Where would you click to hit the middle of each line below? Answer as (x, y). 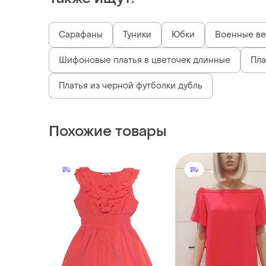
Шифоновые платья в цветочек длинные (145, 61)
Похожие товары (108, 132)
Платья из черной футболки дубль (131, 86)
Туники (137, 35)
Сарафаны (81, 35)
